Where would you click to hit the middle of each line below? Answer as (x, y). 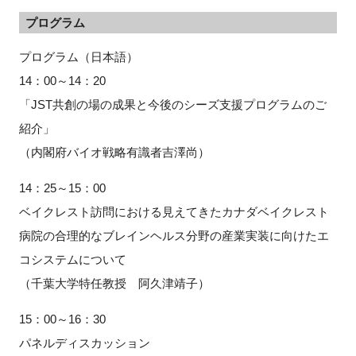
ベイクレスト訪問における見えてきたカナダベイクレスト (174, 212)
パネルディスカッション (84, 343)
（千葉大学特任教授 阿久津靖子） (114, 284)
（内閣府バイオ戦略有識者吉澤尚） (114, 153)
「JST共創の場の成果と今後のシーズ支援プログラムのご (172, 105)
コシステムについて (72, 260)
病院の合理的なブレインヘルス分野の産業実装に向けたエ (174, 236)
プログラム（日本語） (78, 57)
